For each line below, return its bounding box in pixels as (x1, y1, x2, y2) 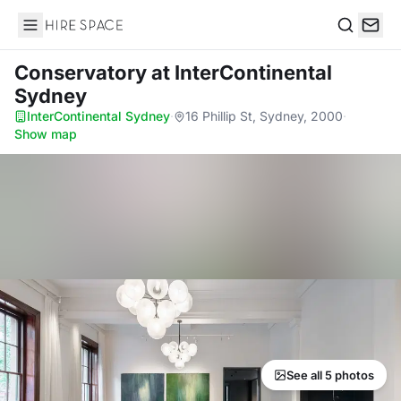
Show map (14, 126, 77, 141)
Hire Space (17, 25, 91, 43)
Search (336, 34, 382, 53)
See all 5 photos (286, 368, 374, 382)
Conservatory (14, 61, 151, 84)
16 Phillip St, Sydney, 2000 (185, 108, 343, 124)
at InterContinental (151, 61, 332, 84)
